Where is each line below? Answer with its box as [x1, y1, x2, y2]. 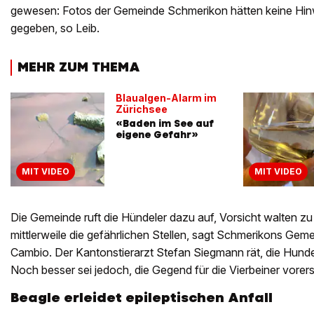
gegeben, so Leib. [11, 21, 100, 36]
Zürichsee [116, 102, 168, 115]
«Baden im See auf [116, 116, 214, 130]
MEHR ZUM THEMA [18, 58, 140, 76]
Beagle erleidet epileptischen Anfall [11, 288, 273, 306]
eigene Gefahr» [116, 128, 198, 141]
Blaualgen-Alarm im [116, 91, 217, 104]
